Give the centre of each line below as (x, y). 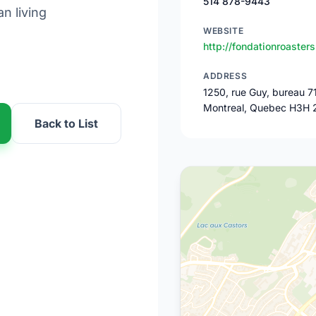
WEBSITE (224, 31)
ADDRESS (225, 76)
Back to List (66, 123)
